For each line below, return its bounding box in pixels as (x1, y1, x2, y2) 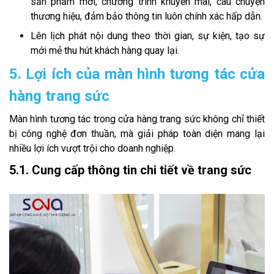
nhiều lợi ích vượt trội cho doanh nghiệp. (9, 143, 176, 155)
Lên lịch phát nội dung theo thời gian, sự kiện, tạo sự (31, 30, 265, 42)
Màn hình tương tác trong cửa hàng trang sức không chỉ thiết (9, 113, 265, 125)
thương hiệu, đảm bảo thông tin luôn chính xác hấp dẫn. (31, 10, 262, 23)
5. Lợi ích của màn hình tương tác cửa (9, 65, 265, 83)
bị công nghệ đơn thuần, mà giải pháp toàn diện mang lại (9, 128, 265, 140)
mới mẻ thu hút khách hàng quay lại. (31, 45, 179, 57)
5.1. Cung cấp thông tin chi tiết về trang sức (9, 163, 251, 178)
